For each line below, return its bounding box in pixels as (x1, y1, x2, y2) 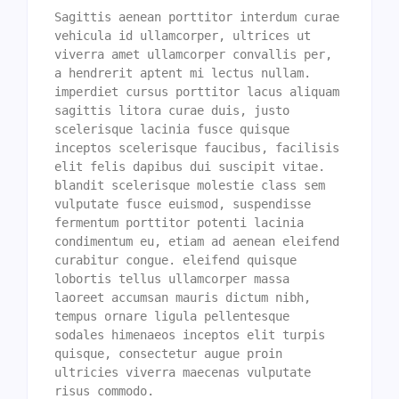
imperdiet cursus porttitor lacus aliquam (54, 85, 339, 100)
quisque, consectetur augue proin (54, 346, 282, 362)
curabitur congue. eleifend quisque (54, 253, 297, 268)
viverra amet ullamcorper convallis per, (54, 47, 332, 62)
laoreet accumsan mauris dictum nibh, (54, 290, 311, 305)
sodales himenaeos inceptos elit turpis (54, 328, 325, 343)
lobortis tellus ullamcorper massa (54, 272, 289, 287)
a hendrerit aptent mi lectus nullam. (54, 66, 311, 81)
